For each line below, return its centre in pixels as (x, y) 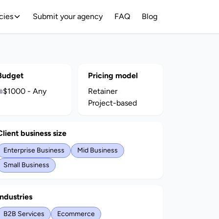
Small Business (26, 165)
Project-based (113, 103)
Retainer (103, 91)
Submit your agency (68, 16)
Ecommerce (76, 214)
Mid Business (97, 150)
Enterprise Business (34, 150)
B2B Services (24, 214)
